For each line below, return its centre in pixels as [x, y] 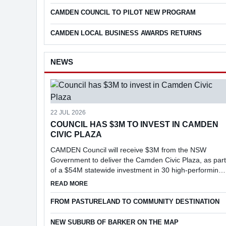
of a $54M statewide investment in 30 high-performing [136, 170]
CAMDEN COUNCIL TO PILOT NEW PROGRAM [123, 12]
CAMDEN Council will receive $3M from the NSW [128, 150]
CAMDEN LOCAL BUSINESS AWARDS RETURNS [126, 33]
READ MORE [69, 183]
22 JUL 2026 [68, 112]
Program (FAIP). [76, 190]
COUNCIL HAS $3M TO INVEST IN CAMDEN [134, 124]
